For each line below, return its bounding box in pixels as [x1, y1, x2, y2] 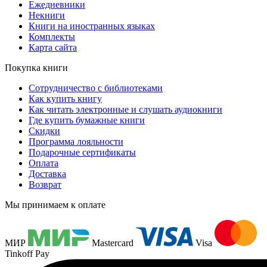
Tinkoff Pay [5, 249, 49, 259]
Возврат [29, 179, 61, 190]
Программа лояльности [29, 136, 123, 147]
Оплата [29, 158, 58, 169]
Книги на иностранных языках [29, 21, 155, 32]
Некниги [29, 10, 65, 21]
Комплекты [29, 32, 75, 42]
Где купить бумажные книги [29, 115, 145, 126]
